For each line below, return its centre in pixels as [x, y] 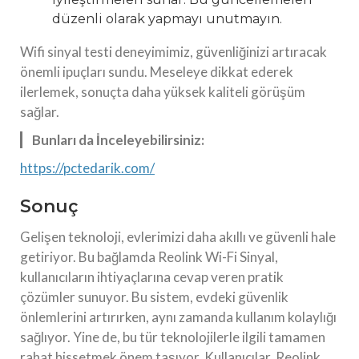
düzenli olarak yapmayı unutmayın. [167, 18]
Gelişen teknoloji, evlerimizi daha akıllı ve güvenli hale [178, 236]
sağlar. [40, 111]
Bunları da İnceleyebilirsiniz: [118, 139]
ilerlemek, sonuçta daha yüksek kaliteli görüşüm [163, 91]
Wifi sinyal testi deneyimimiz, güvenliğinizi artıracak [173, 51]
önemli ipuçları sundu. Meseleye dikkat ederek [157, 71]
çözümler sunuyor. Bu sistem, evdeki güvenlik [154, 296]
